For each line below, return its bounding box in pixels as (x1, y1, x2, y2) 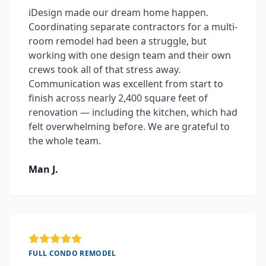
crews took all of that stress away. (28, 63, 180, 77)
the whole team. (28, 134, 101, 148)
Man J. (28, 163, 58, 176)
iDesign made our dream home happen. (28, 6, 208, 20)
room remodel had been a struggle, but (28, 34, 207, 48)
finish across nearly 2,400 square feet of (28, 91, 208, 105)
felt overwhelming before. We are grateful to (28, 120, 230, 134)
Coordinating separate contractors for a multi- (28, 20, 237, 34)
